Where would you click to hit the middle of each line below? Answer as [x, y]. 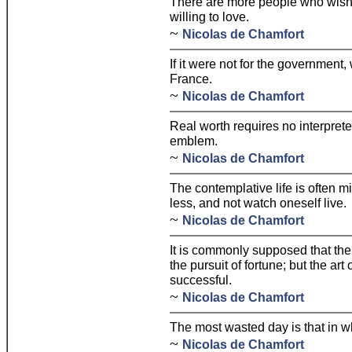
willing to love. [209, 16]
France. [191, 79]
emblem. [194, 141]
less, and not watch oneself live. [258, 203]
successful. [201, 280]
